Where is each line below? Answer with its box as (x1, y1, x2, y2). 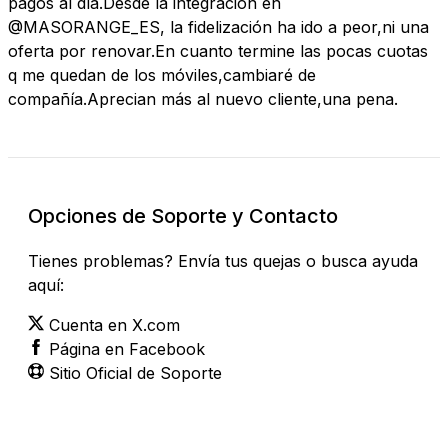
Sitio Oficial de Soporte (49, 362, 222, 383)
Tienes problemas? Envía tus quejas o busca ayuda (28, 250, 418, 271)
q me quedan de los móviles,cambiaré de (8, 64, 316, 85)
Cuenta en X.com (49, 314, 180, 335)
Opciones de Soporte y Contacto (28, 203, 338, 228)
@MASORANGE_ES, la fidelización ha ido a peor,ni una (8, 16, 429, 37)
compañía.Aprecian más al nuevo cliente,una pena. (8, 88, 398, 109)
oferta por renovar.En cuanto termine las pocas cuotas (8, 40, 428, 61)
